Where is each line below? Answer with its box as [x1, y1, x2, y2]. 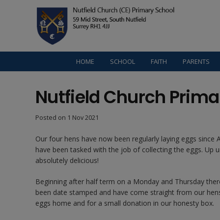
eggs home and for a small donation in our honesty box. [35, 198, 214, 208]
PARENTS [183, 57, 210, 66]
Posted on [35, 113, 67, 122]
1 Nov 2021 [67, 113, 99, 122]
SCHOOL [110, 57, 136, 66]
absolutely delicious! [35, 156, 99, 165]
